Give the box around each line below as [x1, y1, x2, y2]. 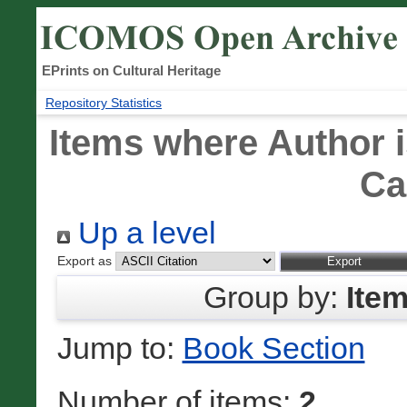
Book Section [182, 331, 365, 366]
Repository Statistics [45, 95, 162, 111]
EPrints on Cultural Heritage [42, 63, 221, 78]
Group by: [203, 280, 346, 315]
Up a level [69, 215, 216, 251]
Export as [56, 253, 112, 269]
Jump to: [56, 331, 183, 366]
